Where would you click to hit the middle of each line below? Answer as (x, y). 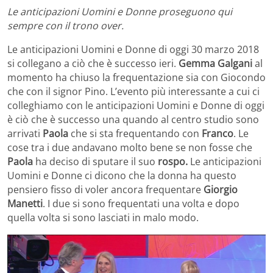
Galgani (235, 63)
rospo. (174, 161)
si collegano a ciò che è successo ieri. (93, 63)
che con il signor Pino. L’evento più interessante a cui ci (133, 91)
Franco (218, 133)
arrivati (25, 133)
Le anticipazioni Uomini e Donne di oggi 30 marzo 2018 (133, 49)
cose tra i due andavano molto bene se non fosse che (130, 147)
